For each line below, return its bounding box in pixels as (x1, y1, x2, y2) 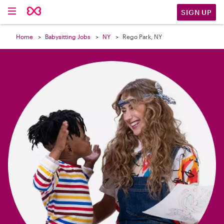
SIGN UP (181, 7, 212, 16)
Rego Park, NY (122, 33, 162, 40)
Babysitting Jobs (45, 33, 90, 40)
